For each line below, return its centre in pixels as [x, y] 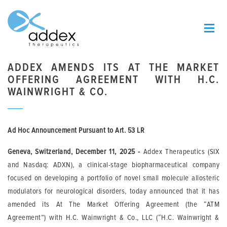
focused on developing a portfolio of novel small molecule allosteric [113, 178]
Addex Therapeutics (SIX [180, 152]
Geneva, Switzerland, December [59, 152]
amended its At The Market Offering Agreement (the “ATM [113, 204]
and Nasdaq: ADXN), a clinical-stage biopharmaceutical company [113, 165]
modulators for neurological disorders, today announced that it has [113, 191]
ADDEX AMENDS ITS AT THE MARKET [113, 68]
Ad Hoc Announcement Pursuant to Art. [68, 130]
